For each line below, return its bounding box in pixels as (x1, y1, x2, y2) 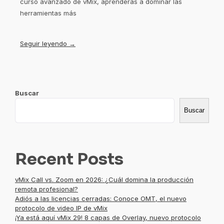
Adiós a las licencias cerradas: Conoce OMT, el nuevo (15, 194, 186, 203)
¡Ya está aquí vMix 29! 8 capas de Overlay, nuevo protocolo (15, 213, 201, 222)
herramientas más (20, 9, 76, 17)
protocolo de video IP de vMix (15, 204, 107, 212)
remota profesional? (15, 185, 78, 193)
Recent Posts (15, 149, 123, 169)
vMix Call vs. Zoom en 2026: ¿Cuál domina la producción (15, 175, 193, 184)
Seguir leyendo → (20, 39, 75, 48)
